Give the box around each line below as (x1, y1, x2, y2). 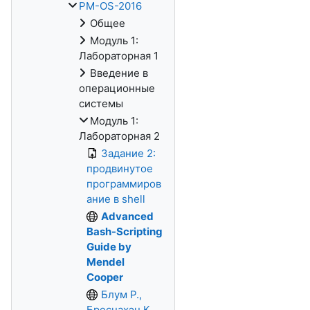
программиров (86, 177, 161, 190)
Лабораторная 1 (79, 49, 158, 62)
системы (79, 97, 123, 110)
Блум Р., (101, 288, 142, 301)
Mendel (86, 255, 125, 268)
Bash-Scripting (86, 225, 163, 238)
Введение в (90, 66, 148, 80)
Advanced (101, 210, 154, 223)
